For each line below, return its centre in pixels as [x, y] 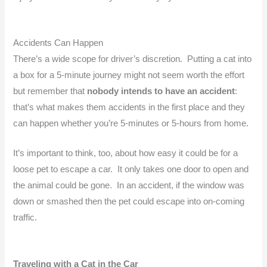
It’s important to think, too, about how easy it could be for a [126, 153]
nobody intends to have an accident [161, 91]
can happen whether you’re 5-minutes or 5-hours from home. [131, 124]
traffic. [25, 218]
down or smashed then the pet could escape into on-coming [129, 202]
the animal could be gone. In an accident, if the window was [129, 186]
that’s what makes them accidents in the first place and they [129, 108]
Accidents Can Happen [58, 43]
